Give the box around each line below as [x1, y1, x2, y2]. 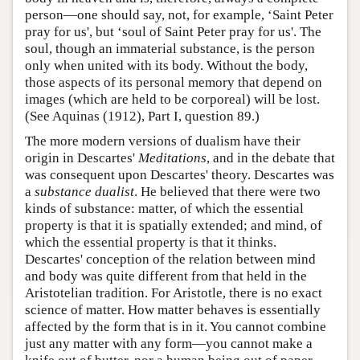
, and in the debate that [207, 149, 335, 166]
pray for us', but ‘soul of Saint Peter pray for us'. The [25, 23, 321, 39]
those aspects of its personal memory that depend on [25, 74, 322, 90]
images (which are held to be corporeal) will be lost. [25, 91, 320, 107]
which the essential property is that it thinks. [25, 234, 276, 250]
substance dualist [35, 183, 134, 199]
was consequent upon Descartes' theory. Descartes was [25, 166, 334, 182]
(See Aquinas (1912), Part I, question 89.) [25, 108, 260, 124]
